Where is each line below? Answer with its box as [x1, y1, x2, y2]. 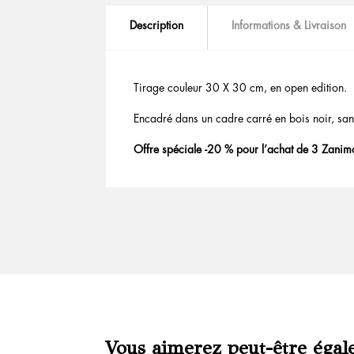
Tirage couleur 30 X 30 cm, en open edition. [134, 82, 348, 94]
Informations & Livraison [232, 20, 347, 32]
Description [130, 20, 184, 32]
